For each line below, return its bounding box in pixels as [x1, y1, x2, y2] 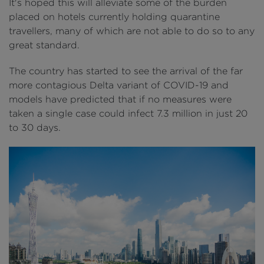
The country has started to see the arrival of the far [9, 65, 243, 76]
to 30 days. [9, 122, 61, 133]
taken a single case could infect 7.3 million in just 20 [9, 108, 247, 118]
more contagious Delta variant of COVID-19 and [9, 80, 229, 90]
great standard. [9, 39, 80, 50]
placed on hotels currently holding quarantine [9, 11, 220, 22]
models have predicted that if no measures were [9, 94, 232, 104]
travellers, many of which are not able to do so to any [9, 25, 255, 36]
